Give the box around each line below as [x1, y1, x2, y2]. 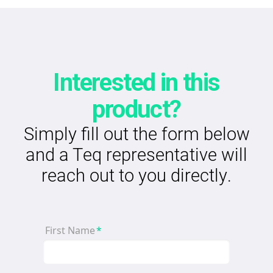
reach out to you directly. [41, 163, 232, 186]
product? [92, 94, 181, 124]
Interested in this [53, 68, 220, 97]
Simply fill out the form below [23, 121, 250, 145]
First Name [45, 224, 96, 238]
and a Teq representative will [26, 142, 247, 166]
